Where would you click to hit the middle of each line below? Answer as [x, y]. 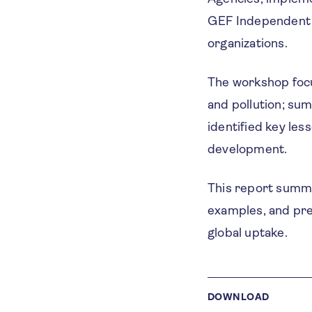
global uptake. [247, 233]
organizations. [247, 43]
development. [247, 149]
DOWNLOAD [239, 297]
